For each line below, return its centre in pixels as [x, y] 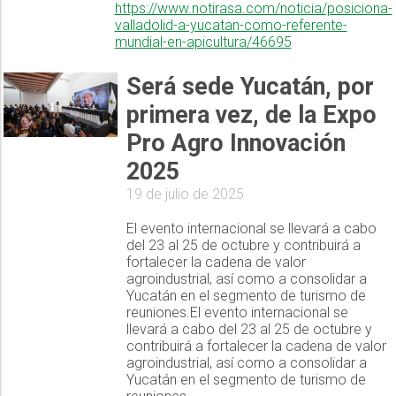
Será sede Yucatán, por [251, 87]
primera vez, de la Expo [252, 115]
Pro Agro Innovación [236, 144]
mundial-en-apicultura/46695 [203, 42]
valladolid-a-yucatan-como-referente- [231, 26]
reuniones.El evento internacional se [238, 313]
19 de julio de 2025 [186, 194]
